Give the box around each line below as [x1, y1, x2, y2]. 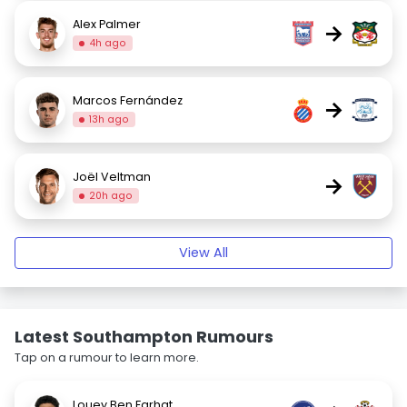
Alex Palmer [73, 15, 141, 32]
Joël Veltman [73, 168, 151, 184]
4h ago [89, 35, 127, 50]
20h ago [89, 188, 134, 203]
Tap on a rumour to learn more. [15, 350, 199, 365]
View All [179, 243, 228, 262]
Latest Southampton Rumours [15, 325, 273, 348]
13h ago [89, 112, 130, 126]
